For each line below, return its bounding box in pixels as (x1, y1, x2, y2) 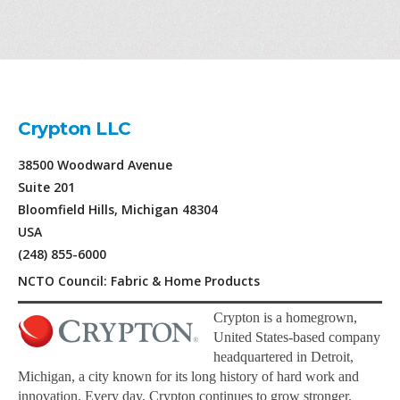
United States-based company (213, 329, 380, 345)
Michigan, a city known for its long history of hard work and (18, 369, 359, 384)
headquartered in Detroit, (213, 349, 354, 364)
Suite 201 (18, 179, 75, 196)
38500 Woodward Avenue (18, 156, 172, 173)
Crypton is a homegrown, (213, 310, 357, 325)
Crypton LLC (18, 118, 131, 139)
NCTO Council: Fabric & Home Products (18, 272, 260, 289)
